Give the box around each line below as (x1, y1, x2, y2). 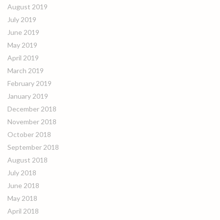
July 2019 (7, 15, 36, 24)
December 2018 (7, 105, 56, 113)
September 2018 (7, 143, 59, 151)
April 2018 (7, 207, 39, 215)
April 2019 (7, 54, 39, 62)
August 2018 (7, 156, 48, 164)
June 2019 (7, 28, 39, 36)
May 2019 (7, 41, 37, 49)
